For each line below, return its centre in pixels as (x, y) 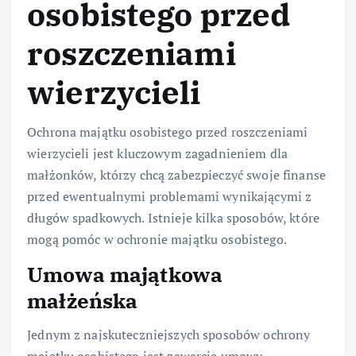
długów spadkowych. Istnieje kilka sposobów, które (173, 218)
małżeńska (83, 301)
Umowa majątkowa (125, 275)
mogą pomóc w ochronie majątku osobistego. (157, 240)
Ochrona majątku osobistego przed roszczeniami (168, 132)
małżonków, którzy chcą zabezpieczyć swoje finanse (176, 175)
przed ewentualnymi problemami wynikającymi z (170, 197)
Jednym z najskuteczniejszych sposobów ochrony (169, 334)
